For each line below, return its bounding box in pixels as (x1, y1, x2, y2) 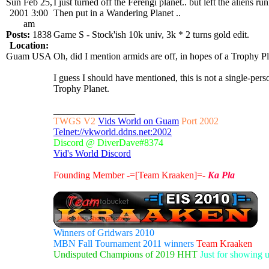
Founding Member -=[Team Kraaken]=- (53, 169, 208, 180)
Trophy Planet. (53, 83, 109, 94)
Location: (9, 40, 49, 50)
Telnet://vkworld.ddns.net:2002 (53, 126, 172, 137)
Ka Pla (208, 169, 235, 180)
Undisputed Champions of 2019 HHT (53, 249, 198, 259)
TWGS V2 (53, 115, 98, 126)
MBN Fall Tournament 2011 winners (53, 238, 194, 249)
